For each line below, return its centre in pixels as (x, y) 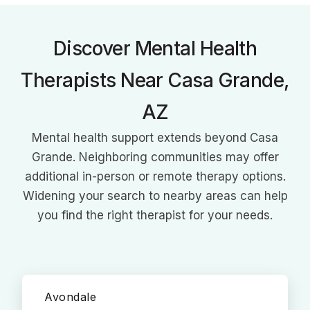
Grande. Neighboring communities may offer (155, 157)
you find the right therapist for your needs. (155, 215)
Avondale (70, 297)
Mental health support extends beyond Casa (155, 138)
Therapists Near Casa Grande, (155, 80)
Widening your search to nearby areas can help (155, 196)
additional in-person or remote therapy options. (155, 176)
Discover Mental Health (155, 48)
